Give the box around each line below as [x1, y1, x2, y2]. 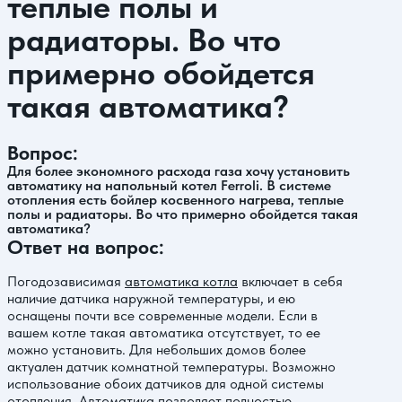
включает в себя [238, 273, 343, 290]
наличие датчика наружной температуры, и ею [7, 290, 295, 307]
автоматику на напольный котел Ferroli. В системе [7, 177, 331, 194]
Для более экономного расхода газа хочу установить [7, 162, 350, 179]
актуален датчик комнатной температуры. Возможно [7, 358, 336, 375]
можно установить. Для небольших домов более [7, 341, 306, 358]
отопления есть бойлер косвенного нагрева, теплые [7, 191, 344, 208]
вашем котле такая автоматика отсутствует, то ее [7, 324, 320, 341]
